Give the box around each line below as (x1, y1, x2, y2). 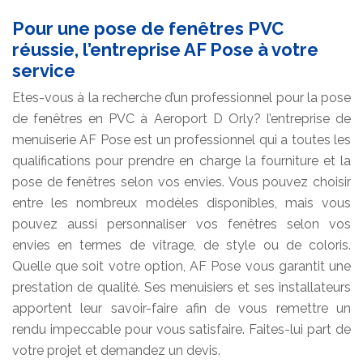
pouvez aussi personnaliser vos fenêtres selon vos (12, 216, 351, 232)
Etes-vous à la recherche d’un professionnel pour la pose (12, 89, 351, 105)
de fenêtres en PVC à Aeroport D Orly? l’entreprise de (12, 110, 351, 126)
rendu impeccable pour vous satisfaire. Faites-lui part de (12, 321, 351, 337)
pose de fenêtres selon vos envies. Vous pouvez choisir (12, 173, 351, 190)
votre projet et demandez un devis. (12, 342, 220, 358)
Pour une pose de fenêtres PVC (12, 17, 284, 39)
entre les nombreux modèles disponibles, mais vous (12, 194, 351, 211)
